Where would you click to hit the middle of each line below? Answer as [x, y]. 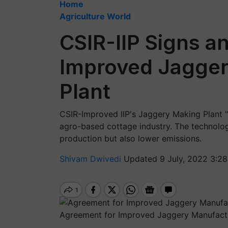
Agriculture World [95, 16]
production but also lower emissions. [131, 138]
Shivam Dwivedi [92, 159]
